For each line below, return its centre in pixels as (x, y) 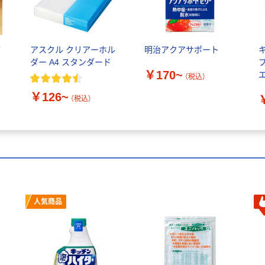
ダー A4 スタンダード (70, 62)
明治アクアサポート (181, 49)
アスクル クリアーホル (72, 49)
